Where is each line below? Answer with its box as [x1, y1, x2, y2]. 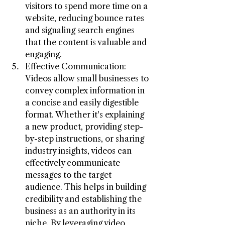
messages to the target [25, 169, 114, 180]
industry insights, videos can [25, 145, 134, 156]
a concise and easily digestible [25, 97, 141, 107]
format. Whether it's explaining [25, 109, 146, 120]
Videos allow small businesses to [25, 73, 151, 83]
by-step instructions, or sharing [25, 133, 146, 144]
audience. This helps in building [25, 181, 148, 192]
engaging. [25, 49, 62, 59]
